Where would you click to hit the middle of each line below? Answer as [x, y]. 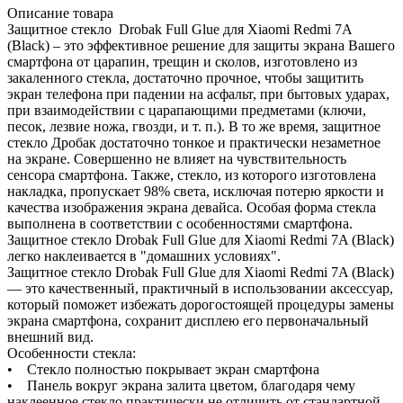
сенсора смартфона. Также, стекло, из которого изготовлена [192, 175]
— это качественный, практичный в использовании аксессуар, [200, 288]
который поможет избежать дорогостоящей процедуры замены [201, 304]
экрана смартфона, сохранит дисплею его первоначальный [188, 320]
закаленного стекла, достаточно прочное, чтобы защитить [185, 77]
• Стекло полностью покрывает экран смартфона [163, 369]
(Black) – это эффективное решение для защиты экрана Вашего [201, 45]
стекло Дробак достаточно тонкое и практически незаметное [194, 142]
